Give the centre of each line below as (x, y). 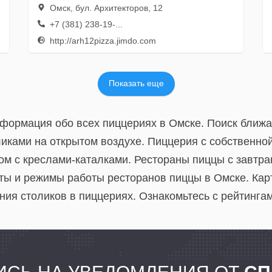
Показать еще (136, 83)
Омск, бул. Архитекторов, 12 (105, 8)
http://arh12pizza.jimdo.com (101, 41)
